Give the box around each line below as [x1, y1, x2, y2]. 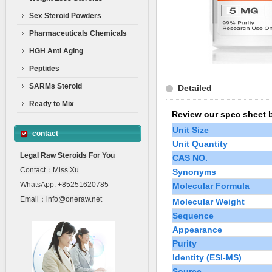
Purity [172, 239, 197, 248]
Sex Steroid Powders [29, 12, 101, 20]
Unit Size [172, 125, 209, 135]
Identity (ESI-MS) [172, 253, 242, 262]
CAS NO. [172, 153, 208, 163]
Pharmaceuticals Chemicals [29, 29, 127, 38]
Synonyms [172, 167, 216, 177]
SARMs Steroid [29, 82, 82, 90]
